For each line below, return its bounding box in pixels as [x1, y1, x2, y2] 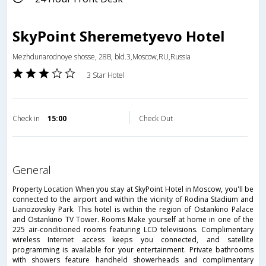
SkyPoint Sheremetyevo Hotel [12, 26, 225, 46]
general [20, 163, 51, 178]
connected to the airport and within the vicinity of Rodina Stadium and [12, 194, 254, 205]
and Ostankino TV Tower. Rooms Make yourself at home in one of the [12, 214, 254, 225]
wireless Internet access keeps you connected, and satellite [12, 235, 254, 245]
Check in [12, 113, 42, 124]
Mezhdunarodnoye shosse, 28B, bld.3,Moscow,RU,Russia [12, 52, 191, 62]
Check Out [139, 113, 173, 124]
